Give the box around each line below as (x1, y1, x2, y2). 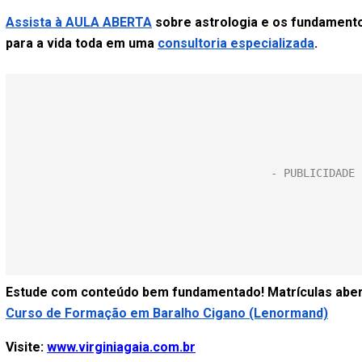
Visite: (6, 339, 47, 355)
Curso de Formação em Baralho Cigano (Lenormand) (6, 305, 328, 321)
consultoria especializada (158, 36, 314, 51)
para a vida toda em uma (6, 36, 158, 51)
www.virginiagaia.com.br (47, 339, 196, 355)
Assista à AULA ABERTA (6, 15, 152, 30)
